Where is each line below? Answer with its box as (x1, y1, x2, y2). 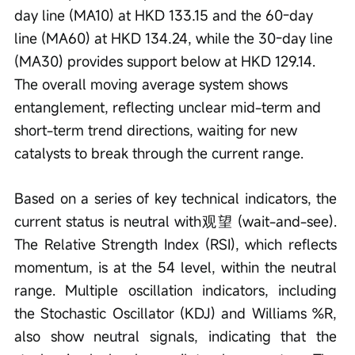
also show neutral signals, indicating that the (14, 326, 341, 346)
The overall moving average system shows (14, 74, 292, 94)
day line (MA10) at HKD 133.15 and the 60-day (14, 6, 317, 25)
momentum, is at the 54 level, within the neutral (14, 258, 341, 277)
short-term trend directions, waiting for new (14, 120, 301, 140)
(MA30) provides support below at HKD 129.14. (14, 52, 319, 71)
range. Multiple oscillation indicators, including (14, 281, 341, 300)
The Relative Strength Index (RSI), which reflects (14, 235, 341, 254)
